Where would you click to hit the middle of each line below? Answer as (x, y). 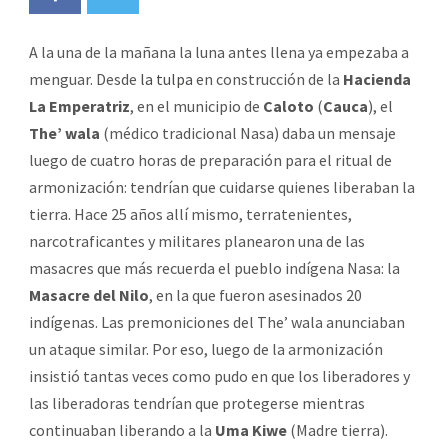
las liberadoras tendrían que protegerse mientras (197, 402)
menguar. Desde (84, 78)
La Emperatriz (79, 105)
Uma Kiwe (251, 429)
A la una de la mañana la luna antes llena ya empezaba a (219, 51)
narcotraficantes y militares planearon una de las (197, 240)
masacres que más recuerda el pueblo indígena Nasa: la (214, 267)
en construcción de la (268, 78)
